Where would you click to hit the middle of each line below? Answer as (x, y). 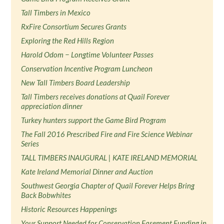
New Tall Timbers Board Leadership (76, 82)
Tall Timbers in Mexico (56, 12)
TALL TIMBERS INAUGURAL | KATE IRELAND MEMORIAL (109, 157)
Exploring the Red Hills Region (68, 40)
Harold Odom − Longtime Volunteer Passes (87, 54)
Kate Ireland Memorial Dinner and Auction (87, 171)
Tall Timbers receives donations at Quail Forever (95, 96)
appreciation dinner (52, 106)
